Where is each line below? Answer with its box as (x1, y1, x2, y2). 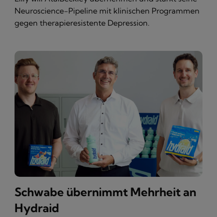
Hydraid (15, 201, 59, 216)
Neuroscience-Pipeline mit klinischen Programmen (15, 6, 200, 16)
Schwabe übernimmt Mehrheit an (15, 185, 196, 200)
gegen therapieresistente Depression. (15, 18, 150, 28)
